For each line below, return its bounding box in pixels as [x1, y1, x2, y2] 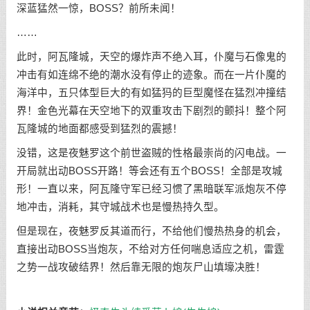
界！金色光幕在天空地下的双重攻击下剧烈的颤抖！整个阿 [16, 104, 286, 116]
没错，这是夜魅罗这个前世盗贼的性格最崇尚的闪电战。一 [16, 147, 286, 158]
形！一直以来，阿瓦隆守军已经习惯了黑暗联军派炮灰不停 [16, 183, 286, 194]
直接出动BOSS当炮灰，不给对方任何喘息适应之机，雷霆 [16, 243, 284, 255]
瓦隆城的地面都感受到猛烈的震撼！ [16, 122, 183, 134]
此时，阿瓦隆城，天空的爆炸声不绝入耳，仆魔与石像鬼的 [16, 51, 286, 62]
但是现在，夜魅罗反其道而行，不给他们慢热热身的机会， [16, 225, 286, 237]
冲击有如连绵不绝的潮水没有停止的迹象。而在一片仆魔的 [16, 69, 286, 80]
